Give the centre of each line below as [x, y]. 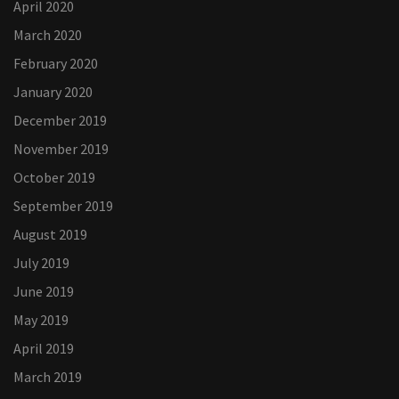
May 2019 [41, 320]
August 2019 [50, 235]
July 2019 [41, 263]
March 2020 [48, 35]
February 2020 [56, 64]
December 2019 [60, 121]
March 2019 [48, 377]
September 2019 [63, 206]
